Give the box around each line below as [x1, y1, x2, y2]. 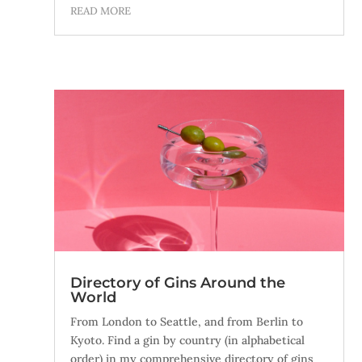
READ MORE [70, 4, 132, 19]
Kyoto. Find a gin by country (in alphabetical [70, 332, 305, 347]
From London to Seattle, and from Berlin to [70, 314, 304, 329]
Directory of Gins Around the [70, 273, 286, 292]
